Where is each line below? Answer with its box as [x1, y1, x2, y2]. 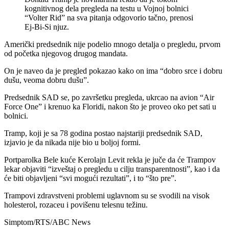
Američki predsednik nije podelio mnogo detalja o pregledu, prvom [4, 39, 220, 49]
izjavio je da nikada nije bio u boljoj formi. [4, 138, 141, 147]
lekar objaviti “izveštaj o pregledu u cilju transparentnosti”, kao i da [4, 164, 220, 173]
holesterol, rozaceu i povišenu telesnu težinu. [4, 200, 148, 209]
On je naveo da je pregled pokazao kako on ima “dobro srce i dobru [4, 66, 222, 75]
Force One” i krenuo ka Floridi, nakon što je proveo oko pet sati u [4, 102, 216, 111]
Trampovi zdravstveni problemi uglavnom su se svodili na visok [4, 191, 210, 200]
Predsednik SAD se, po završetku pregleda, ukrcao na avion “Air [4, 93, 214, 102]
